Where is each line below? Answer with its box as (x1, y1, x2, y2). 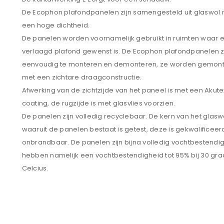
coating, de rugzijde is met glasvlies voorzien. (21, 98, 175, 108)
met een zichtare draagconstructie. (21, 72, 142, 82)
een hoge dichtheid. (21, 20, 90, 30)
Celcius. (21, 163, 48, 173)
